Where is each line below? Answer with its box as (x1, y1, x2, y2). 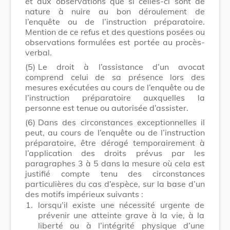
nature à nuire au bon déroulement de (25, 6, 205, 16)
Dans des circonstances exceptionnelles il (38, 117, 205, 127)
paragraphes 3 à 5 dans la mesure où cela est (25, 158, 205, 168)
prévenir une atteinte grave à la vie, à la (38, 209, 204, 220)
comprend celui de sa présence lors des (25, 71, 205, 82)
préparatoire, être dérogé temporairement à (25, 137, 205, 148)
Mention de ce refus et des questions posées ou (25, 26, 205, 37)
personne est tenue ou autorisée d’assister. (25, 102, 188, 113)
